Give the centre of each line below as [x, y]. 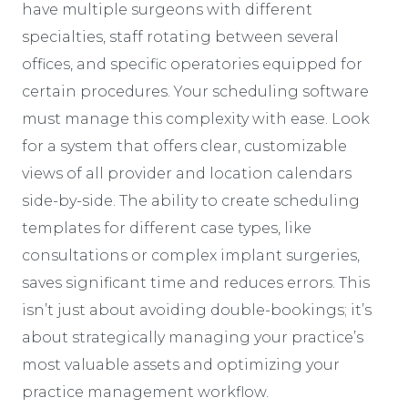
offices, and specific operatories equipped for [192, 64]
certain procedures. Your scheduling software [195, 91]
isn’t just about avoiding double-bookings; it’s [197, 310]
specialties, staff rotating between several [180, 36]
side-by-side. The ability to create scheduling [191, 200]
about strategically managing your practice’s [193, 337]
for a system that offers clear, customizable [184, 146]
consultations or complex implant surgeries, [191, 255]
